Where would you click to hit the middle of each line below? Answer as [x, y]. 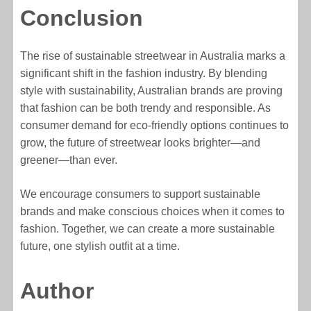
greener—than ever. [69, 160]
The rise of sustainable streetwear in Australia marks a [153, 56]
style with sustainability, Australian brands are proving [152, 91]
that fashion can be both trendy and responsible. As [146, 108]
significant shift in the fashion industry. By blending [144, 74]
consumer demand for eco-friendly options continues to [155, 126]
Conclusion [82, 18]
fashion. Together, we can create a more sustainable [148, 229]
